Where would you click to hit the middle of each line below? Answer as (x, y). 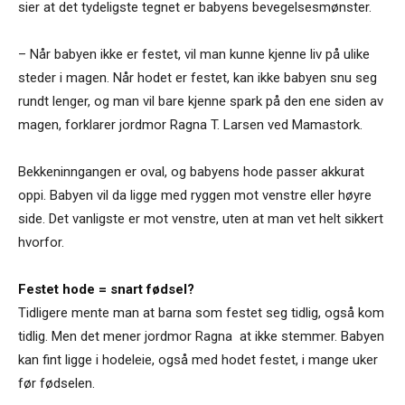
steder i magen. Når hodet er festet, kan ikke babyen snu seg (198, 77)
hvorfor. (41, 242)
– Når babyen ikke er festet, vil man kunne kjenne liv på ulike (194, 54)
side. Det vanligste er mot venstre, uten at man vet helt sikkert (201, 218)
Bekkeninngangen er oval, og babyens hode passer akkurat (191, 171)
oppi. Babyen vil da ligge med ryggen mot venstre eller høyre (195, 195)
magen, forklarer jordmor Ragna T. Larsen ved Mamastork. (190, 124)
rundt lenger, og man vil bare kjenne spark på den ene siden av (201, 101)
